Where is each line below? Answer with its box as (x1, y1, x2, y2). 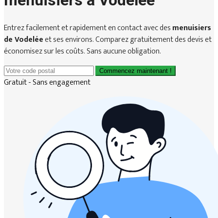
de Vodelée (4, 33, 43, 46)
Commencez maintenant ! (99, 67, 172, 74)
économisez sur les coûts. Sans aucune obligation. (4, 44, 161, 58)
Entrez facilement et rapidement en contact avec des (4, 21, 172, 35)
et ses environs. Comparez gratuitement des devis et (43, 33, 212, 46)
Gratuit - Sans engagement (4, 75, 91, 89)
